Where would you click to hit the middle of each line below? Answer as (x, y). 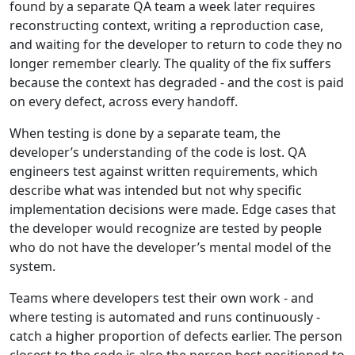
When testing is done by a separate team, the (145, 134)
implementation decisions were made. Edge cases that (173, 210)
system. (32, 267)
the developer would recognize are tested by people (166, 229)
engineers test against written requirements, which (164, 172)
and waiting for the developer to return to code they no (176, 45)
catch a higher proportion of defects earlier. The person (176, 336)
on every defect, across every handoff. (124, 102)
